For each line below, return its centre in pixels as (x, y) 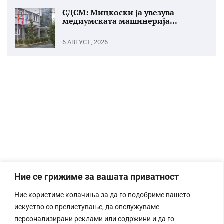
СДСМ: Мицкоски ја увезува (118, 12)
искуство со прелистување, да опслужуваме (87, 207)
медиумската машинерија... (120, 21)
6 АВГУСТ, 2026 (85, 42)
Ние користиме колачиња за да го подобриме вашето (102, 195)
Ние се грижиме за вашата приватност (97, 176)
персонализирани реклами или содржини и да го (94, 219)
